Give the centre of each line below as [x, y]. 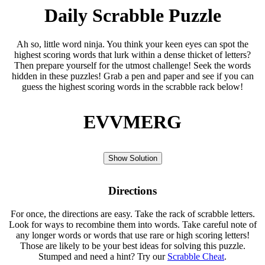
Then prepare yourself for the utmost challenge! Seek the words [132, 66]
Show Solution [132, 159]
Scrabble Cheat [196, 256]
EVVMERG [132, 122]
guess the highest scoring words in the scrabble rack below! [132, 87]
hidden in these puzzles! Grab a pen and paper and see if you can [132, 76]
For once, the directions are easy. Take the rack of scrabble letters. [132, 214]
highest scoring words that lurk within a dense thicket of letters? [132, 55]
